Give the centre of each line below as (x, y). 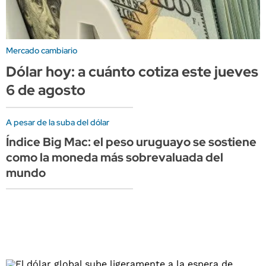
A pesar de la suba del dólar (58, 122)
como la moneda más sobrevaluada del (115, 157)
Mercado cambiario (42, 50)
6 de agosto (46, 90)
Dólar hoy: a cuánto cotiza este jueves (132, 71)
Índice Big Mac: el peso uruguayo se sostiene (131, 142)
